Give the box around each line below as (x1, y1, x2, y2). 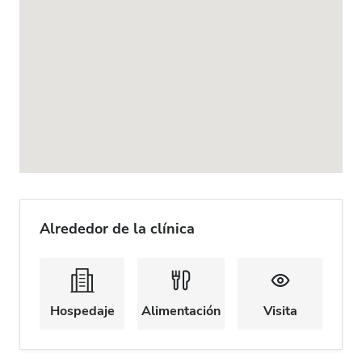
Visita (263, 302, 297, 320)
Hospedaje (49, 302, 115, 320)
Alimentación (141, 302, 221, 320)
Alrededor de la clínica (40, 219, 195, 238)
